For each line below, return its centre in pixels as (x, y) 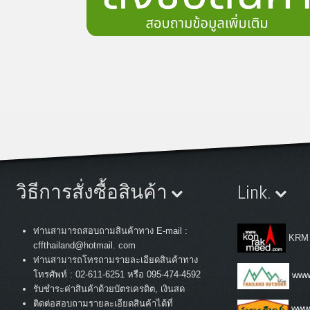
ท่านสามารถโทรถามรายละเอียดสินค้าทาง (116, 259)
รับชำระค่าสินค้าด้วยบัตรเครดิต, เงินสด (109, 289)
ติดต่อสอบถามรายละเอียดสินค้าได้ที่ (103, 303)
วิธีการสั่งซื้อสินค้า (94, 192)
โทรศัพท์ (52, 274)
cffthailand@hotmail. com (84, 245)
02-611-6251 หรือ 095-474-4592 (137, 274)
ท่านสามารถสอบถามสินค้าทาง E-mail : (110, 230)
